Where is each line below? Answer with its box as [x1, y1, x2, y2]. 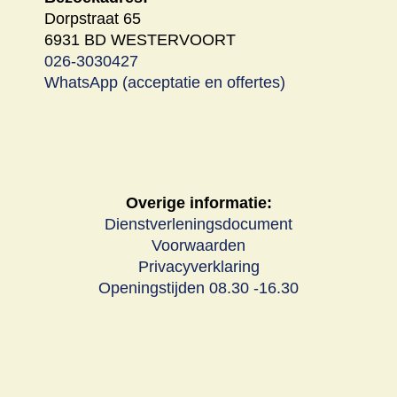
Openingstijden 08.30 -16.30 [98, 278, 299, 298]
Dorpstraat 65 [44, 9, 141, 28]
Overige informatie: [125, 193, 272, 213]
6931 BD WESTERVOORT [44, 30, 236, 50]
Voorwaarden [152, 236, 245, 255]
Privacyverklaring [137, 257, 260, 276]
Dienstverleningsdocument [105, 214, 292, 234]
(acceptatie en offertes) [118, 73, 285, 92]
